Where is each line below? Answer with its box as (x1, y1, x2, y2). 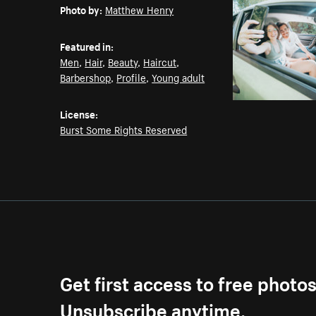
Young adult (152, 69, 205, 85)
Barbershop (60, 69, 111, 85)
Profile (116, 69, 147, 85)
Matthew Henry (105, 1, 174, 18)
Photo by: (60, 1, 103, 18)
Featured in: (60, 38, 114, 54)
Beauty (108, 54, 138, 70)
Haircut (143, 54, 177, 70)
